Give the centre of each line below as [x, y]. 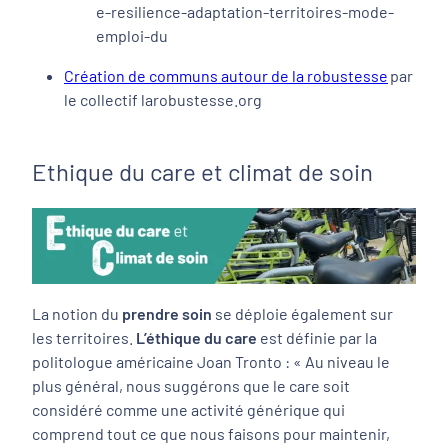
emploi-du [132, 35]
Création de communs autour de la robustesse [226, 75]
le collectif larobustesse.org [164, 99]
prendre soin [167, 314]
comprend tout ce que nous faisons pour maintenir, [211, 434]
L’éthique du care [196, 338]
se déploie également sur [302, 314]
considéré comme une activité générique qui [188, 410]
